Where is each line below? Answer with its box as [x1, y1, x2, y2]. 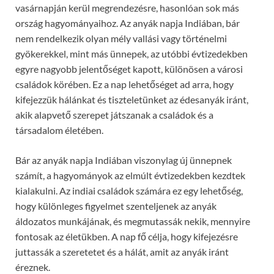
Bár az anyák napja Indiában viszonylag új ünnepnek [15, 154, 232, 166]
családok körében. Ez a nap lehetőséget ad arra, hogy [15, 78, 234, 91]
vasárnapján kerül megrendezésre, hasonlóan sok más [15, 2, 239, 14]
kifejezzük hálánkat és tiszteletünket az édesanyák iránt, [15, 94, 248, 106]
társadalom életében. [15, 124, 103, 136]
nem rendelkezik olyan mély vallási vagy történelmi [15, 32, 227, 45]
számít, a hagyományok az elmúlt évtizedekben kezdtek [15, 169, 245, 182]
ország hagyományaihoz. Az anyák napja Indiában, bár [15, 17, 240, 29]
